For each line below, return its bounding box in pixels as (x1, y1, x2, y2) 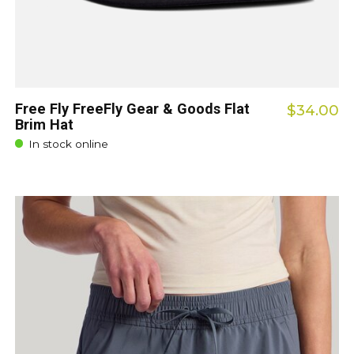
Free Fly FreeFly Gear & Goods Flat (14, 100, 250, 118)
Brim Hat (14, 116, 73, 134)
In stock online (28, 137, 108, 151)
